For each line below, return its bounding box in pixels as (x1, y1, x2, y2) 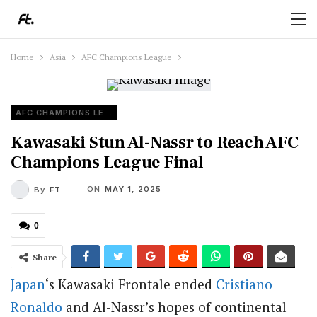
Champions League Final (11, 151, 204, 173)
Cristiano (216, 275, 272, 293)
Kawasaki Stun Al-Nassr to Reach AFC (11, 132, 299, 154)
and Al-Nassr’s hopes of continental (62, 298, 287, 316)
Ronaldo (11, 298, 62, 316)
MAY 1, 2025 (105, 184, 161, 194)
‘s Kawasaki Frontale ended (45, 275, 216, 293)
